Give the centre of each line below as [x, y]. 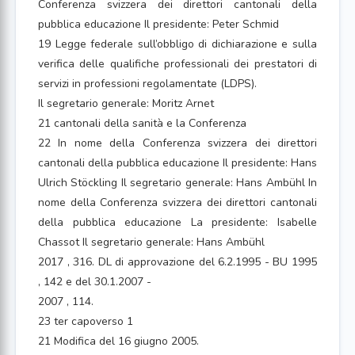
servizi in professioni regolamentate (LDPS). [147, 84]
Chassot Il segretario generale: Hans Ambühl [151, 242]
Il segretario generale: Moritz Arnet [126, 103]
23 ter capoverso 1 [86, 321]
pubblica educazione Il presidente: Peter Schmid [158, 24]
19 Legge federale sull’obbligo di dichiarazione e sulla [177, 44]
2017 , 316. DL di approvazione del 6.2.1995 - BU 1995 [177, 262]
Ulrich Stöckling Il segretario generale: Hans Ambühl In [177, 183]
